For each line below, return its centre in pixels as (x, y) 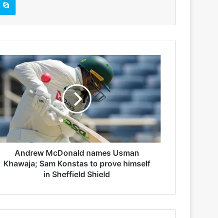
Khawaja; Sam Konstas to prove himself (77, 163)
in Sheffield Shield (77, 174)
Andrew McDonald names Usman (77, 153)
